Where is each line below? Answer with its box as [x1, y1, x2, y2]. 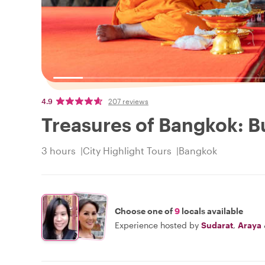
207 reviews [108, 97, 148, 106]
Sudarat [201, 219, 233, 230]
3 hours [41, 145, 76, 157]
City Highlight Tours [83, 145, 172, 157]
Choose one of [115, 205, 174, 216]
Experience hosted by [115, 219, 199, 230]
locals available [180, 205, 243, 216]
